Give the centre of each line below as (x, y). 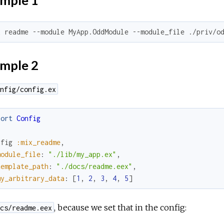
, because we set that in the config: (120, 207)
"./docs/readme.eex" (94, 166)
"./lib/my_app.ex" (82, 154)
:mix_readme (38, 142)
